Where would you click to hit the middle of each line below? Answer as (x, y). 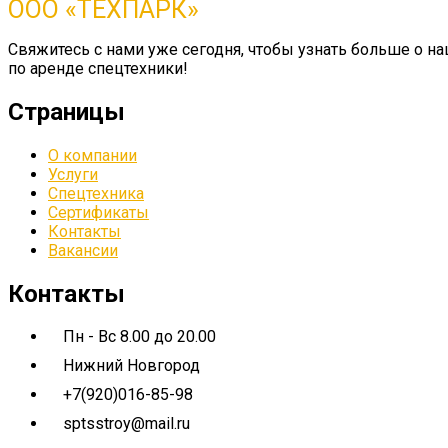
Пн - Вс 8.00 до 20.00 (139, 337)
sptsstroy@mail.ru (126, 424)
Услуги (73, 174)
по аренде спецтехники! (98, 68)
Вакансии (83, 250)
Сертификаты (98, 212)
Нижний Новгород (131, 366)
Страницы (66, 111)
